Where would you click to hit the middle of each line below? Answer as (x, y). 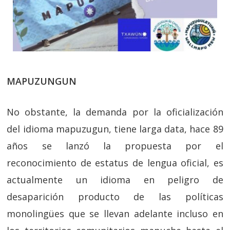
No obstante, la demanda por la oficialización (115, 112)
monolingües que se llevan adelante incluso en (115, 213)
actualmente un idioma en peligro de (115, 179)
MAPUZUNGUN (42, 81)
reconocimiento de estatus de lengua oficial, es (115, 162)
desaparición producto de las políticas (115, 196)
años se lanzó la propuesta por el (115, 146)
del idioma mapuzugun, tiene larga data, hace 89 (115, 129)
